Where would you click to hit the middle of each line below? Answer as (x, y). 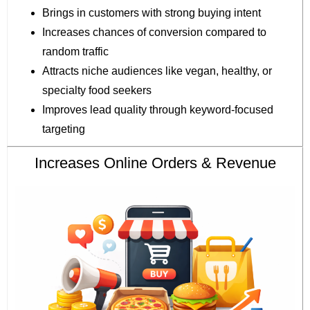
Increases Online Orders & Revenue (155, 163)
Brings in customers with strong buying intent (152, 13)
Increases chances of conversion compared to (154, 33)
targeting (64, 129)
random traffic (75, 52)
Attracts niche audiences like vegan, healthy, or (157, 71)
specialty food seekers (97, 91)
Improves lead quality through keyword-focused (158, 110)
